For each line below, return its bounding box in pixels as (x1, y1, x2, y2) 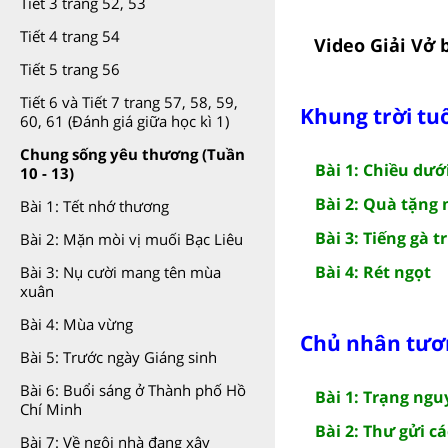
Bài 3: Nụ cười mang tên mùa (20, 262, 221, 282)
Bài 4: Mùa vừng (20, 314, 133, 334)
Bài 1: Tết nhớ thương (20, 196, 169, 216)
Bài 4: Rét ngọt (315, 260, 431, 283)
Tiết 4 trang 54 (20, 26, 120, 46)
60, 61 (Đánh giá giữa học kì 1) (20, 111, 229, 131)
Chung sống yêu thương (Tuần (20, 144, 245, 164)
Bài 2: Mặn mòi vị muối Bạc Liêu (20, 229, 243, 249)
